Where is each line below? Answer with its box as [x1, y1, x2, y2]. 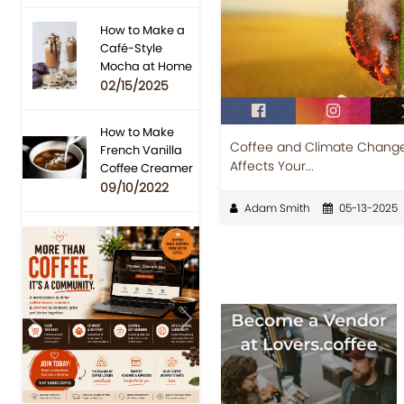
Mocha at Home [100, 58, 193, 76]
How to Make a [100, 22, 186, 40]
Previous [34, 317, 95, 339]
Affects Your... [229, 156, 314, 175]
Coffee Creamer [100, 160, 194, 178]
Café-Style [100, 40, 163, 58]
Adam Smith [243, 199, 310, 216]
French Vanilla [100, 142, 183, 160]
